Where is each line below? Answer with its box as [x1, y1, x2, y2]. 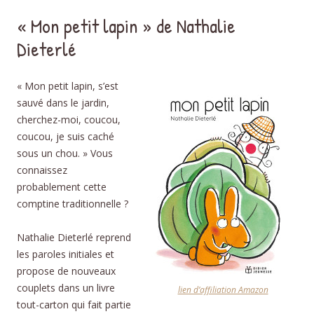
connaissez [17, 163, 67, 177]
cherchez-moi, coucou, [17, 112, 121, 126]
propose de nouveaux [17, 264, 116, 278]
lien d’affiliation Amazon [177, 283, 268, 296]
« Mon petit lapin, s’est [17, 78, 118, 93]
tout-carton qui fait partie [17, 297, 131, 311]
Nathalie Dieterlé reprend [17, 230, 131, 244]
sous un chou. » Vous [17, 146, 113, 160]
